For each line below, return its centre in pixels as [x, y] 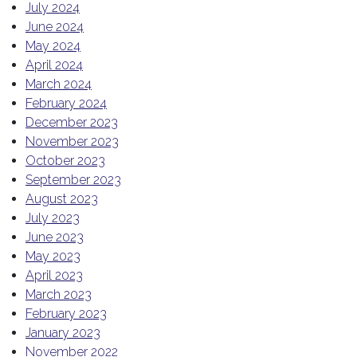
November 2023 [72, 141]
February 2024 [66, 103]
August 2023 [62, 199]
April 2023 [54, 275]
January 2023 [63, 333]
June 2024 [55, 27]
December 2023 [72, 122]
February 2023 [66, 314]
